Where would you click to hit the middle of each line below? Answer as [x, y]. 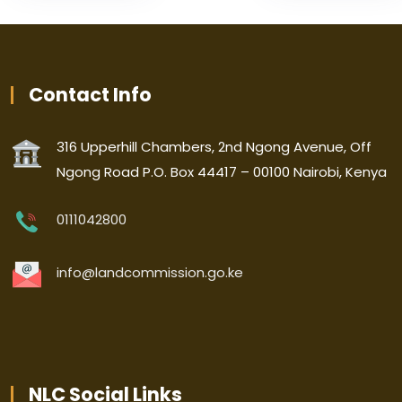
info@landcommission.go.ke [150, 272]
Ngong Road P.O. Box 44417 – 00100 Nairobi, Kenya [222, 172]
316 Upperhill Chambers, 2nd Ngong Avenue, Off [214, 147]
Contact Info [90, 95]
